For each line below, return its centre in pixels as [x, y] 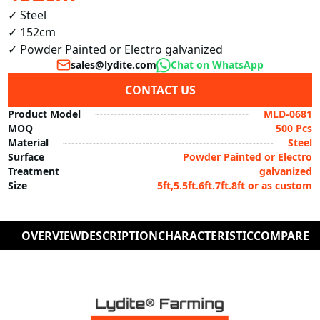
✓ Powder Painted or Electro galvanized [116, 49]
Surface [26, 156]
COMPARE [282, 235]
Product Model [45, 114]
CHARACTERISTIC [206, 235]
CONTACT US [160, 90]
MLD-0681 [287, 114]
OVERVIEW [51, 235]
